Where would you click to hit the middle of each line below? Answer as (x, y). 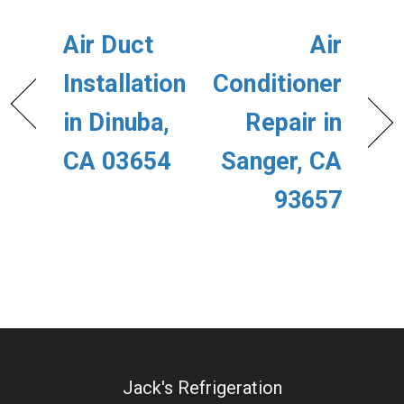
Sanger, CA (282, 161)
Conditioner (278, 83)
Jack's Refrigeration (202, 387)
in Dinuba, (117, 122)
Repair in (294, 122)
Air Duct (108, 45)
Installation (125, 83)
